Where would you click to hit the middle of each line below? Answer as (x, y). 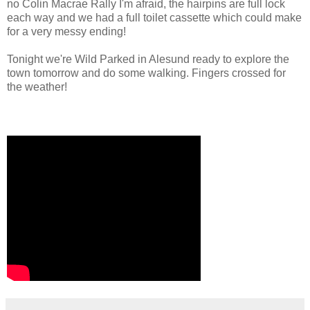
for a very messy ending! (66, 32)
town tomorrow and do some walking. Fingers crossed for (146, 73)
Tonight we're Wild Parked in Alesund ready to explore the (148, 60)
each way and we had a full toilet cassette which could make (154, 18)
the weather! (37, 87)
